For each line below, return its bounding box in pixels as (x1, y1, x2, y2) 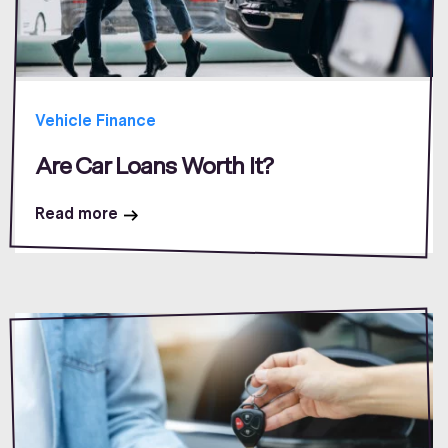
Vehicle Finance (35, 111, 156, 131)
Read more (35, 204, 118, 224)
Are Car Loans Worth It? (35, 151, 273, 181)
